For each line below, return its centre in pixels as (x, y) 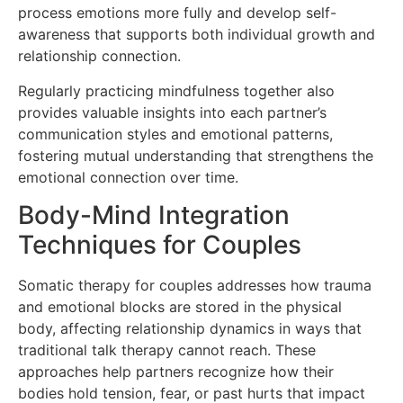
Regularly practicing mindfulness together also (176, 90)
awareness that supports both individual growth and (197, 35)
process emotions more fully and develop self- (177, 13)
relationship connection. (99, 56)
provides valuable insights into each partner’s (172, 112)
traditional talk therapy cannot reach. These (167, 350)
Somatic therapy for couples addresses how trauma (195, 286)
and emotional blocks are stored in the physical (180, 307)
